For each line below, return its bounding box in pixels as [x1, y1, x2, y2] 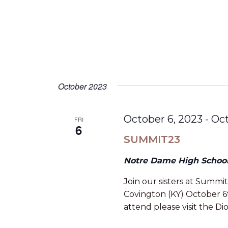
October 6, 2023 [124, 113, 203, 126]
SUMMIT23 [124, 133, 181, 146]
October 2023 [58, 80, 107, 93]
